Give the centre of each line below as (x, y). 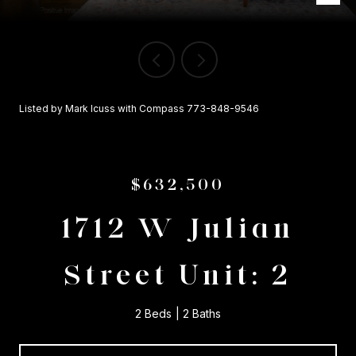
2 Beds (153, 313)
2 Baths (202, 313)
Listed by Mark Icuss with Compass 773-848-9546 (139, 108)
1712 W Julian (178, 227)
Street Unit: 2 (178, 274)
